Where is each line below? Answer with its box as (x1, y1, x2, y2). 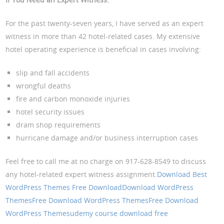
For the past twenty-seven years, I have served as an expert (5, 18, 204, 28)
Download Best (157, 169, 207, 179)
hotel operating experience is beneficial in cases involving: (5, 44, 201, 54)
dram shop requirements (16, 120, 101, 130)
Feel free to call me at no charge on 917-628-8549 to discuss (5, 156, 206, 166)
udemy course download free (70, 208, 168, 218)
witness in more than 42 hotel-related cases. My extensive (5, 31, 200, 41)
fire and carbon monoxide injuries (16, 94, 130, 104)
